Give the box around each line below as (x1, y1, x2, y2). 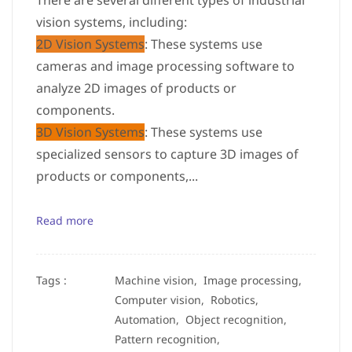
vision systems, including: (36, 13, 187, 31)
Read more (36, 213, 93, 228)
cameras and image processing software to (36, 57, 295, 75)
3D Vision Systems (36, 123, 145, 141)
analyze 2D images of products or (36, 79, 236, 97)
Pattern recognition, (115, 332, 226, 346)
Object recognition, (185, 312, 293, 327)
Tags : (36, 273, 67, 288)
